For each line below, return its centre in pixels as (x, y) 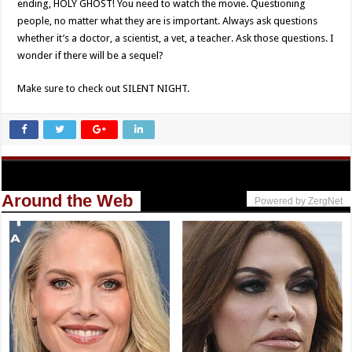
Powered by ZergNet (298, 202)
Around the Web (68, 201)
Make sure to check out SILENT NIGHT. (104, 89)
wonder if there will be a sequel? (91, 56)
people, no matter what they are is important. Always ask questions (168, 21)
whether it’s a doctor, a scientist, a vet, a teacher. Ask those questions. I (176, 38)
